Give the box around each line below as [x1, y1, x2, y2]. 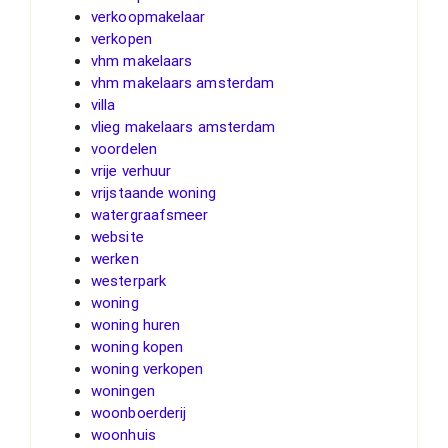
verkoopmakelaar [91, 7, 206, 26]
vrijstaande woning [91, 183, 216, 202]
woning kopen [91, 337, 184, 356]
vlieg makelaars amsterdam [91, 117, 276, 136]
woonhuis [91, 425, 156, 444]
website [91, 227, 144, 246]
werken [91, 249, 139, 268]
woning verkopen [91, 359, 204, 378]
